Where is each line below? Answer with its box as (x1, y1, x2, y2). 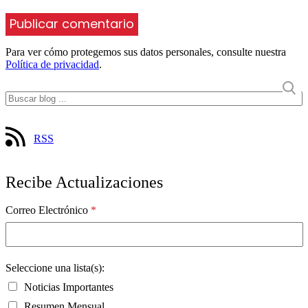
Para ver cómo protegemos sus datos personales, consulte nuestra (5, 45, 286, 58)
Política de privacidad (5, 58, 99, 70)
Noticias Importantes (21, 280, 113, 293)
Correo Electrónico (5, 203, 91, 216)
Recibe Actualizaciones (5, 173, 163, 191)
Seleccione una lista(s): (5, 261, 104, 274)
